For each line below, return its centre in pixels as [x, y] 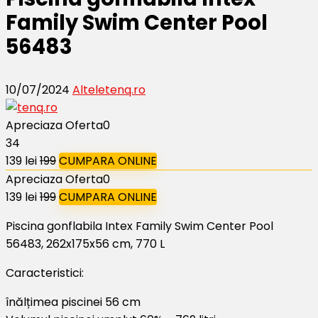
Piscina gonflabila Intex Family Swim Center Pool [139, 226]
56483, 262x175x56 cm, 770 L [85, 243]
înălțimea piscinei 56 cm [73, 302]
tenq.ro [125, 89]
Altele [89, 89]
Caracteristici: [45, 273]
